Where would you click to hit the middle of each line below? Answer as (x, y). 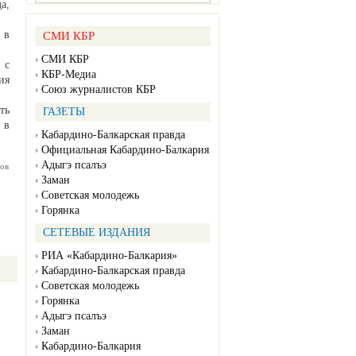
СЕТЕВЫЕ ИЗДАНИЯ (97, 233)
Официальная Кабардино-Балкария (125, 150)
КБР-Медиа (69, 75)
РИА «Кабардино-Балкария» (109, 256)
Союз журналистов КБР (99, 90)
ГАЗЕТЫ (64, 112)
